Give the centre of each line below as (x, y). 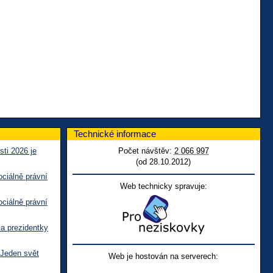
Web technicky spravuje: (163, 186)
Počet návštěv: (146, 151)
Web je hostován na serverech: (164, 256)
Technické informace (115, 133)
